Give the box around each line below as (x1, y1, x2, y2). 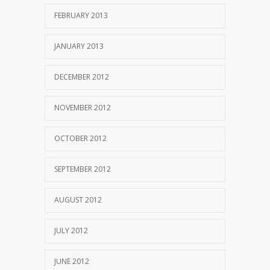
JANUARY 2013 (54, 41, 104, 52)
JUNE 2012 (54, 256, 89, 267)
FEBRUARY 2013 (54, 10, 108, 21)
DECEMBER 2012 (54, 72, 109, 83)
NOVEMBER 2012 (54, 102, 111, 113)
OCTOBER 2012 (54, 133, 107, 144)
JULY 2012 (54, 225, 88, 236)
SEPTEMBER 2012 (54, 164, 111, 175)
